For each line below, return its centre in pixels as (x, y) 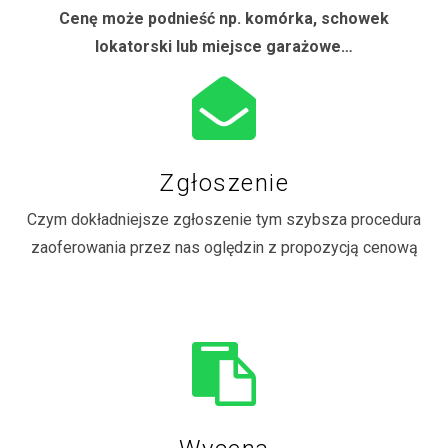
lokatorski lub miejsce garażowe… (224, 46)
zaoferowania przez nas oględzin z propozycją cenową (224, 247)
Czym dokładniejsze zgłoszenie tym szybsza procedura (224, 219)
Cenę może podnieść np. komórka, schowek (224, 18)
